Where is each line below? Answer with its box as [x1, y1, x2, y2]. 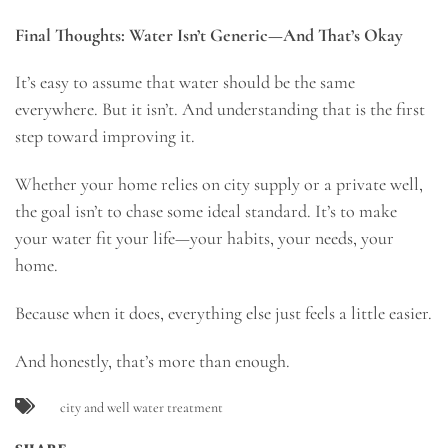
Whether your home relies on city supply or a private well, [15, 173, 423, 196]
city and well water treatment [60, 398, 223, 416]
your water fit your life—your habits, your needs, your [15, 227, 394, 250]
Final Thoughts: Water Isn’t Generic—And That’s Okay [15, 23, 403, 46]
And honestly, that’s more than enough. [15, 349, 290, 372]
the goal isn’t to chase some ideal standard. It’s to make [15, 200, 397, 223]
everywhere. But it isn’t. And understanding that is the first [15, 98, 425, 121]
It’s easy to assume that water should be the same [15, 71, 355, 94]
